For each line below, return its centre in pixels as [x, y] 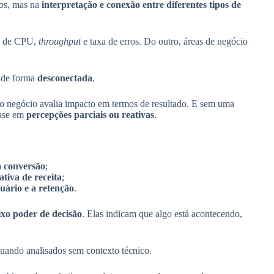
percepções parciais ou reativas [90, 114]
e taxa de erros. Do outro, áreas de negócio [164, 41]
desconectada [65, 78]
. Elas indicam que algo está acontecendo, [162, 213]
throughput [59, 41]
